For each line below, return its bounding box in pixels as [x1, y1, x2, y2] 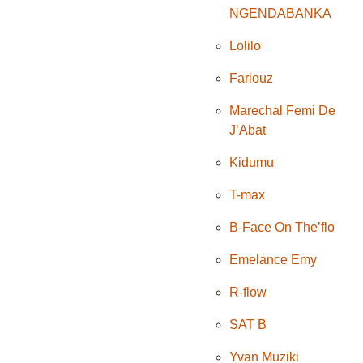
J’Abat [229, 123, 267, 138]
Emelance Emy [229, 253, 318, 267]
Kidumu [229, 156, 275, 170]
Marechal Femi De [229, 104, 336, 118]
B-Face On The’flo [229, 220, 335, 235]
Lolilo [229, 39, 262, 53]
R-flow [229, 285, 267, 300]
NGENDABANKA [229, 6, 332, 21]
